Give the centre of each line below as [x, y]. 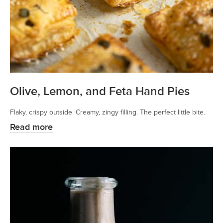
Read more [31, 127]
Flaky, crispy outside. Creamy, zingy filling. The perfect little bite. [108, 112]
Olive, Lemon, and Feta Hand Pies [100, 91]
